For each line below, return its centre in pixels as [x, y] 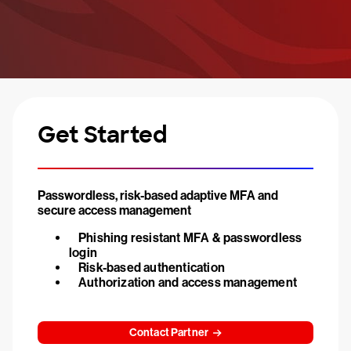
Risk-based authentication [152, 268]
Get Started [102, 135]
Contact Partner [169, 333]
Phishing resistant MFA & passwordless [190, 238]
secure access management [114, 210]
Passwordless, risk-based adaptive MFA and [158, 195]
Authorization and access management [188, 282]
